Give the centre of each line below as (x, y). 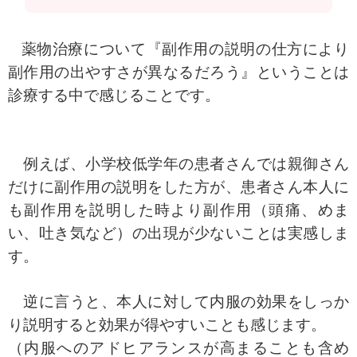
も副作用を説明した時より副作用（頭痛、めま (178, 210)
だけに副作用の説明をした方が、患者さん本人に (178, 186)
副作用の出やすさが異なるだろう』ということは (178, 72)
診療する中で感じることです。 (114, 95)
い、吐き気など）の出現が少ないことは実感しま (178, 233)
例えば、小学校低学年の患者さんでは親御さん (178, 163)
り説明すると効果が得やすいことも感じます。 (167, 324)
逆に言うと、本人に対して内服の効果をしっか (178, 301)
